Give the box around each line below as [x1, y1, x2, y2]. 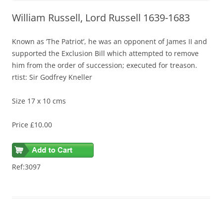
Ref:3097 [12, 162, 41, 172]
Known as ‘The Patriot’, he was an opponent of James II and [12, 37, 207, 47]
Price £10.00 [12, 120, 52, 130]
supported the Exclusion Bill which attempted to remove [12, 49, 199, 58]
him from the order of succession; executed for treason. [12, 60, 197, 70]
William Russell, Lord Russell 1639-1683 [12, 11, 190, 25]
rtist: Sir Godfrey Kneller [12, 72, 92, 82]
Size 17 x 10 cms [12, 96, 66, 106]
